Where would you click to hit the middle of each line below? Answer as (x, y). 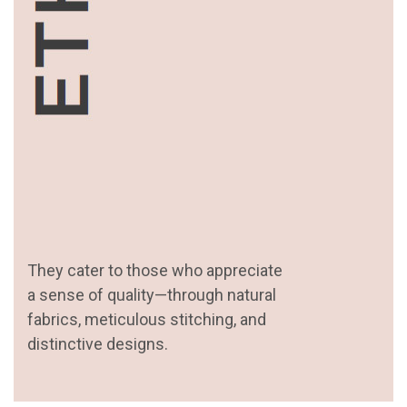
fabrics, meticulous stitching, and (147, 319)
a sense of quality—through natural (152, 294)
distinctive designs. (98, 343)
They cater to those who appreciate (155, 270)
